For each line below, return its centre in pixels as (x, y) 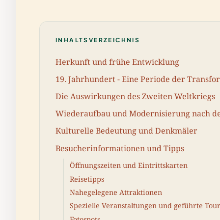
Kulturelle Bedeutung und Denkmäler (126, 131)
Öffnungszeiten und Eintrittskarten (129, 165)
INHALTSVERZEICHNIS (98, 40)
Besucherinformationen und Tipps (120, 148)
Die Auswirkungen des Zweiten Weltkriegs (135, 96)
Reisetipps (87, 179)
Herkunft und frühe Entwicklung (117, 62)
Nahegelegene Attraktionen (116, 192)
